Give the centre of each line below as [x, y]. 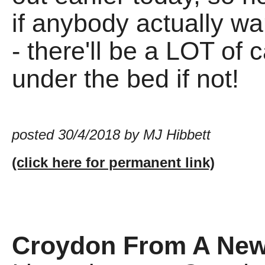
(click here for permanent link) [113, 163]
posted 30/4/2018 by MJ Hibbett [111, 135]
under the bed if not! [125, 79]
